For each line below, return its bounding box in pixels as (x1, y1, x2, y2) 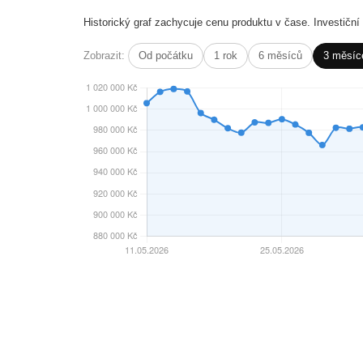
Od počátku (139, 49, 193, 62)
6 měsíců (258, 49, 302, 62)
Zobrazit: (83, 49, 125, 62)
